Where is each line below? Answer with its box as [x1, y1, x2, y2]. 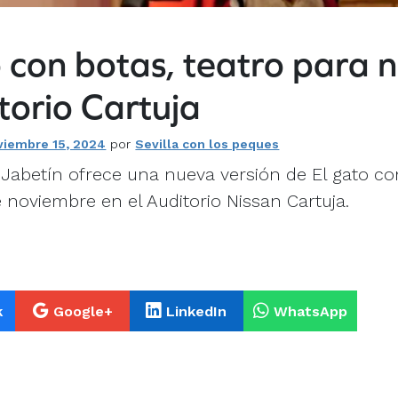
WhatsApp [273, 303, 347, 321]
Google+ [52, 303, 113, 321]
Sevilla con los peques [135, 137, 280, 152]
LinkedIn [166, 303, 227, 321]
